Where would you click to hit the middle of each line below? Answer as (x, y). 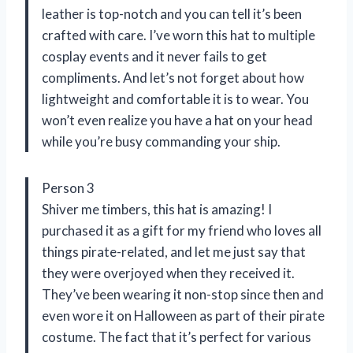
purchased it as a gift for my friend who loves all (182, 231)
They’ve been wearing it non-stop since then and (183, 295)
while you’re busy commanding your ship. (161, 142)
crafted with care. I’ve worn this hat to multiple (178, 35)
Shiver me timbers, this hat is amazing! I (157, 210)
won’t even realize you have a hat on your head (177, 121)
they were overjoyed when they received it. (168, 273)
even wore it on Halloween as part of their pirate (183, 316)
